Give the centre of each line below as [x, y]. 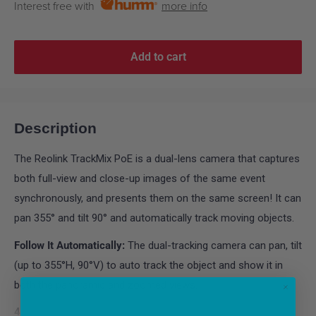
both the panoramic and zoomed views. [106, 285]
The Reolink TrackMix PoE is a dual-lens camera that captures [157, 159]
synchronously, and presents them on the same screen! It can [158, 199]
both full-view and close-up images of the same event [140, 179]
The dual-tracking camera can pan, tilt [215, 245]
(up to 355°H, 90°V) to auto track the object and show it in [148, 265]
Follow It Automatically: [71, 245]
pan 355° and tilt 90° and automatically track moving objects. [154, 218]
